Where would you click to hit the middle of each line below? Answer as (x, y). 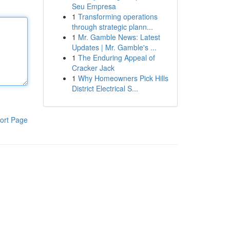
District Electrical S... (105, 88)
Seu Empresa (94, 6)
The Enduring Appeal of (116, 57)
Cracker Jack (93, 68)
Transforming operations (118, 16)
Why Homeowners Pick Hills (123, 78)
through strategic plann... (112, 27)
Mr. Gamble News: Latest (119, 37)
